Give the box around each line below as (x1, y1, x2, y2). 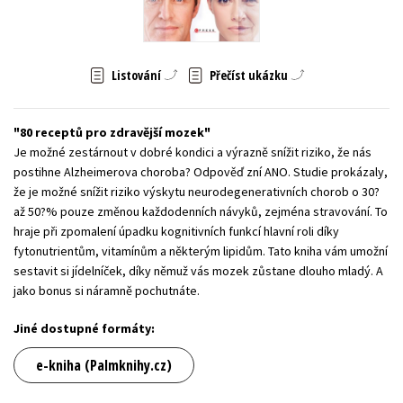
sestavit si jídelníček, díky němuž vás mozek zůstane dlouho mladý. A (13, 262, 383, 279)
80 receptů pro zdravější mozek (20, 123, 204, 140)
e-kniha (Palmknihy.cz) (36, 354, 172, 375)
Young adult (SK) (26, 17, 112, 33)
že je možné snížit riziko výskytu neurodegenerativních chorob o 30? (13, 183, 380, 200)
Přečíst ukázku (209, 66, 288, 84)
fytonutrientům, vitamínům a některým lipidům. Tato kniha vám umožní (13, 242, 388, 259)
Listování (111, 66, 161, 84)
